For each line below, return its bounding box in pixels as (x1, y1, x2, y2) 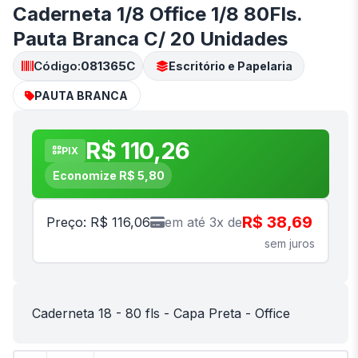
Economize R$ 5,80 (52, 168, 165, 182)
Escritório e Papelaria (168, 58, 292, 73)
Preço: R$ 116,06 (46, 213, 150, 230)
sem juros (265, 237, 315, 251)
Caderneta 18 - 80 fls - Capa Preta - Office (32, 305, 290, 322)
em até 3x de (165, 213, 242, 230)
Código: (33, 58, 81, 74)
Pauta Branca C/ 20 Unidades (13, 27, 288, 50)
